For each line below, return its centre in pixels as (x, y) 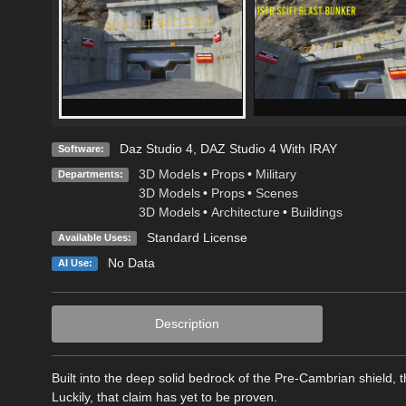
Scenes (276, 193)
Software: (81, 148)
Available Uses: (94, 237)
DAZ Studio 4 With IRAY (268, 148)
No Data (131, 262)
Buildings (316, 212)
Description (187, 323)
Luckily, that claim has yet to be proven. (164, 396)
